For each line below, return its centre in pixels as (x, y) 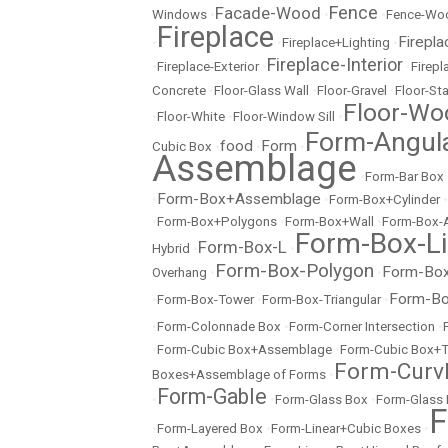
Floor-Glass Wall (261, 90)
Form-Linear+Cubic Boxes (346, 428)
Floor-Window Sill (284, 116)
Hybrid (171, 248)
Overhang (179, 272)
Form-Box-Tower (205, 299)
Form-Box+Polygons (217, 221)
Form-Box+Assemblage (239, 199)
